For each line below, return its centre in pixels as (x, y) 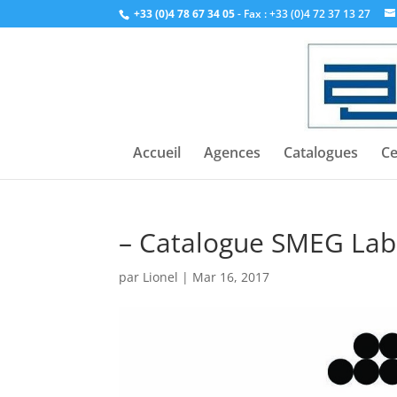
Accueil (156, 152)
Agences (232, 152)
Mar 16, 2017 (231, 277)
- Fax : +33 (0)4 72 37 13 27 (303, 14)
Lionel (161, 277)
